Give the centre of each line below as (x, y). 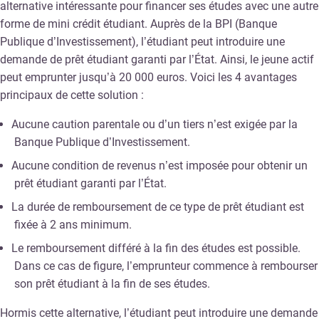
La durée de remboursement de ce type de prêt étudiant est (158, 206)
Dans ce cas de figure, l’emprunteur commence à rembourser (166, 266)
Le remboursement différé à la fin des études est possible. (156, 248)
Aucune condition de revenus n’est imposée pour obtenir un (159, 165)
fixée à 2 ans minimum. (73, 224)
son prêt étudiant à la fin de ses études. (112, 283)
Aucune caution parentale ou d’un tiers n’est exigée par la (155, 124)
